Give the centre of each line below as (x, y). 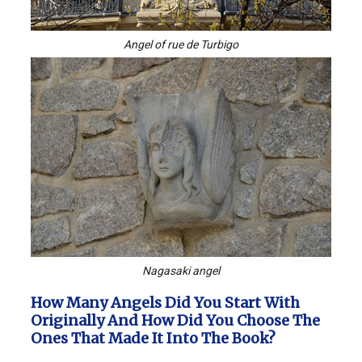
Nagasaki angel (181, 270)
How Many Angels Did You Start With (165, 302)
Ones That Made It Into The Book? (155, 338)
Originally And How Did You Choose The (175, 320)
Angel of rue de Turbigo (181, 45)
